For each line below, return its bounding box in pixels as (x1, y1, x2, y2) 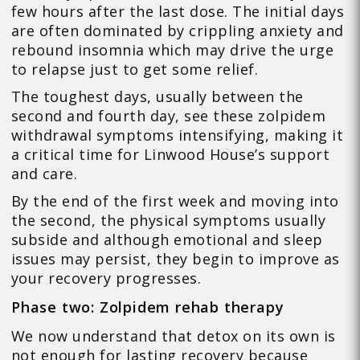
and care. (10, 164, 78, 184)
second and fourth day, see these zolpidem (10, 106, 326, 126)
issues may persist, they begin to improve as (10, 249, 340, 269)
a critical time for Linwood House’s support (10, 145, 330, 165)
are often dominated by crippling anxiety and (10, 21, 344, 41)
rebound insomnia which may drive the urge (10, 40, 334, 60)
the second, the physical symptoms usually (10, 211, 326, 231)
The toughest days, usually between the (10, 87, 304, 107)
